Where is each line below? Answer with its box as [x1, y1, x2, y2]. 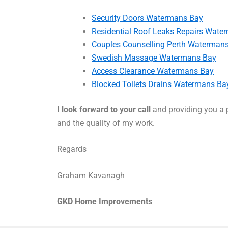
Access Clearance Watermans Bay [92, 66, 214, 76]
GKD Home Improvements [57, 196, 154, 207]
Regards [57, 144, 87, 154]
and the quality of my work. [57, 118, 155, 128]
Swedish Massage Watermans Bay [92, 52, 216, 63]
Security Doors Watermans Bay [92, 13, 203, 23]
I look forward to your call [57, 104, 151, 115]
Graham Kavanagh [57, 170, 125, 180]
